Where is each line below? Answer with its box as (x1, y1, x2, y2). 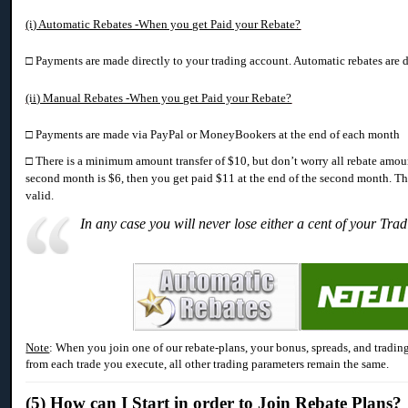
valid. (25, 189, 55, 203)
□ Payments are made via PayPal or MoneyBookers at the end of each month (25, 127, 401, 142)
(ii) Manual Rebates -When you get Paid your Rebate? (25, 91, 292, 106)
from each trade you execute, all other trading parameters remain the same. (25, 357, 390, 372)
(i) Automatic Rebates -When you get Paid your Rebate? (25, 17, 301, 32)
